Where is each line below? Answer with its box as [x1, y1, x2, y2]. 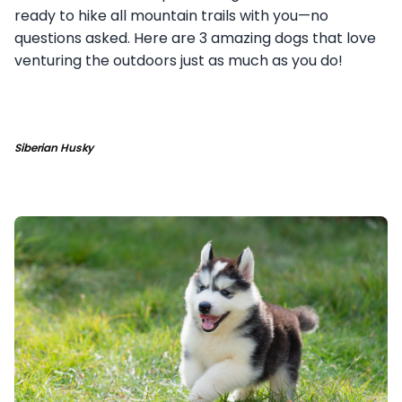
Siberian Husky [14, 139, 94, 155]
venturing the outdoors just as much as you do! [14, 49, 343, 71]
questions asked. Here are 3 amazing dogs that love [14, 27, 376, 48]
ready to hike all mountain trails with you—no [14, 4, 328, 26]
